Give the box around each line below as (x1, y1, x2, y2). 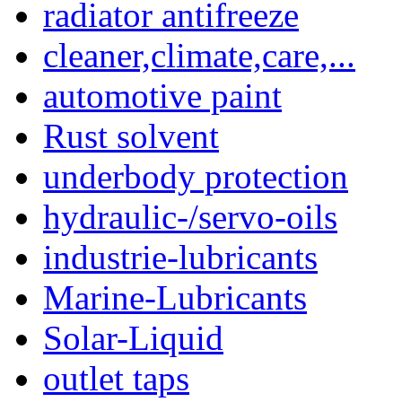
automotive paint (43, 75, 282, 115)
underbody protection (43, 156, 348, 196)
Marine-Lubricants (43, 277, 307, 317)
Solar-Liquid (43, 318, 223, 357)
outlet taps (43, 358, 189, 398)
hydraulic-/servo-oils (43, 197, 337, 236)
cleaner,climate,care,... (43, 35, 355, 74)
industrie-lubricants (43, 237, 318, 276)
